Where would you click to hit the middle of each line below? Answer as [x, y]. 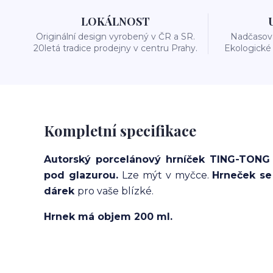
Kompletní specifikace [120, 130]
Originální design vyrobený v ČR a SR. [115, 37]
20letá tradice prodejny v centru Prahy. [115, 48]
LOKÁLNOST [115, 21]
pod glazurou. [83, 175]
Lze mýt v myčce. [167, 175]
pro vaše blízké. [115, 191]
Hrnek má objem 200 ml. [108, 217]
